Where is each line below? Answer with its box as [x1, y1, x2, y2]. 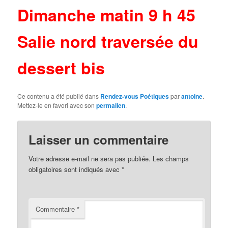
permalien [96, 101, 126, 110]
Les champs [153, 154, 189, 164]
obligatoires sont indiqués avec [28, 164, 122, 175]
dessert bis [17, 56, 110, 80]
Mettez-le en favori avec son [17, 101, 97, 110]
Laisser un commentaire [28, 131, 169, 149]
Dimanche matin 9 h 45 [17, 3, 196, 27]
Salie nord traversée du [17, 30, 199, 53]
